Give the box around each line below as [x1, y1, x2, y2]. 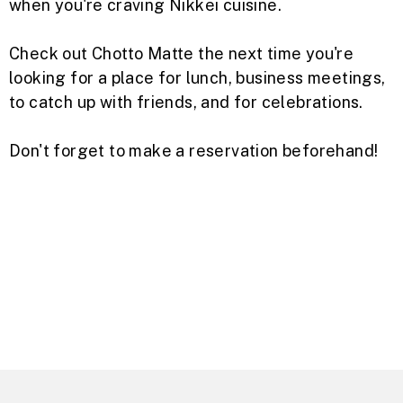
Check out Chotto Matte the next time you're [9, 44, 354, 64]
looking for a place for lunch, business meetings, [9, 68, 386, 88]
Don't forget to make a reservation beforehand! [9, 141, 379, 161]
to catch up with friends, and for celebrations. [9, 93, 363, 112]
